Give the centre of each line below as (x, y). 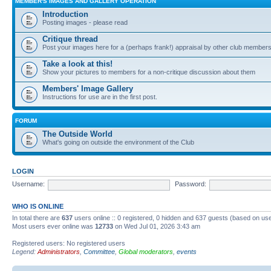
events (187, 251)
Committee (99, 251)
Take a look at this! (77, 64)
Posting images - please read (85, 22)
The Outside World (77, 134)
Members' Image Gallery (88, 88)
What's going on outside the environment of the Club (118, 142)
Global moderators (146, 251)
